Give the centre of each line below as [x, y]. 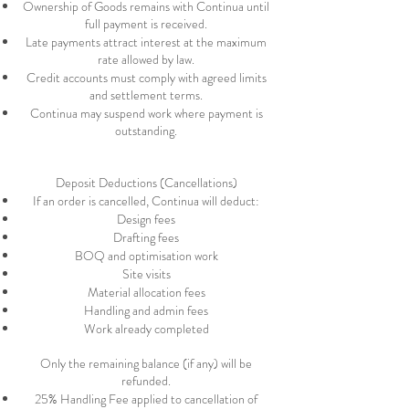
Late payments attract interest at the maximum [146, 42]
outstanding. [146, 131]
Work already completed [146, 329]
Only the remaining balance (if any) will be [146, 363]
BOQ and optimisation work [146, 256]
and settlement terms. [146, 95]
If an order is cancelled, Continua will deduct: [146, 201]
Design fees [146, 219]
